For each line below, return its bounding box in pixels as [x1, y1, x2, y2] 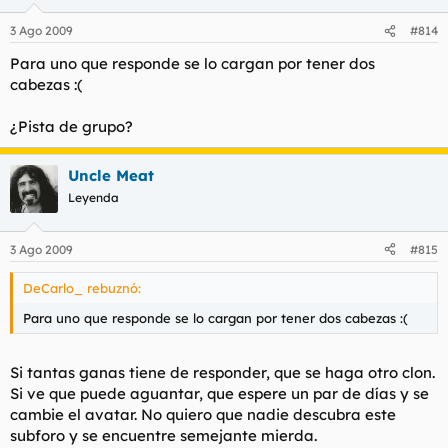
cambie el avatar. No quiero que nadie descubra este [10, 405, 396, 424]
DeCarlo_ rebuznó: [23, 279, 141, 296]
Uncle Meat [68, 166, 154, 185]
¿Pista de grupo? [10, 117, 133, 136]
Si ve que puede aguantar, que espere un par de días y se [10, 384, 429, 403]
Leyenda [68, 190, 119, 205]
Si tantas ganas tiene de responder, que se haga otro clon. [10, 363, 435, 382]
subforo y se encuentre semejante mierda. [10, 426, 317, 445]
